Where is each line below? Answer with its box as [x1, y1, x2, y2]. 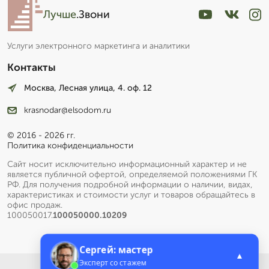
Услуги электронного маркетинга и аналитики [7, 41, 190, 52]
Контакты [7, 61, 56, 74]
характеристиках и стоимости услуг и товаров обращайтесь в [7, 189, 255, 200]
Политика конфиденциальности [7, 140, 133, 151]
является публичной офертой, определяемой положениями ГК [7, 169, 257, 180]
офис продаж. [7, 199, 62, 210]
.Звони [76, 8, 110, 22]
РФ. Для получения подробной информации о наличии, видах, [7, 179, 253, 190]
